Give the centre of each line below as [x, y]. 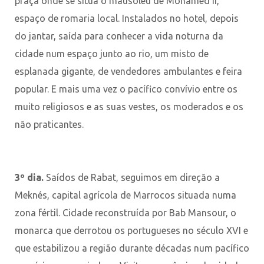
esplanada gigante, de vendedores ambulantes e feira [128, 71]
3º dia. [30, 177]
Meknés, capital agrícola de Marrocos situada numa [126, 195]
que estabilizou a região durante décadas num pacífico [132, 248]
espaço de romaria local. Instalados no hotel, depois [127, 18]
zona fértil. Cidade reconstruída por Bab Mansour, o [126, 212]
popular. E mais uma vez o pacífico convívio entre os [126, 89]
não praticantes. [49, 124]
